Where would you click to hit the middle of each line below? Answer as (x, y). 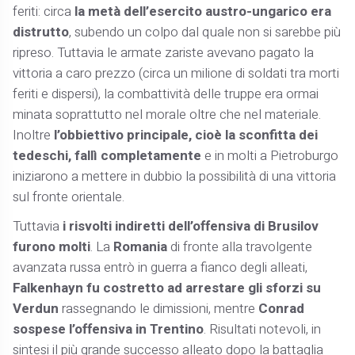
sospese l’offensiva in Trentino (109, 329)
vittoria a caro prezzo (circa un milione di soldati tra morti (176, 73)
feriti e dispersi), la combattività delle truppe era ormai (166, 94)
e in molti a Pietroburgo (270, 155)
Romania (142, 246)
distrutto (41, 32)
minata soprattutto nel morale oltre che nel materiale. (167, 114)
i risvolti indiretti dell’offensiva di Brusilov (191, 226)
